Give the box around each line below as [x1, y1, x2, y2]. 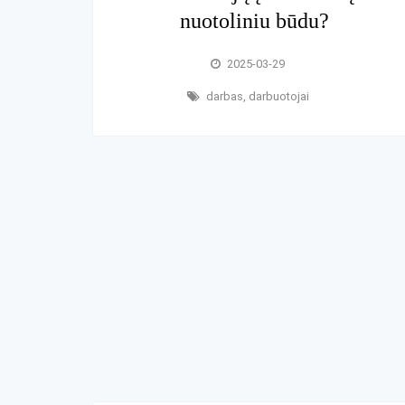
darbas [205, 89, 243, 103]
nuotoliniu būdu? [180, 8, 330, 33]
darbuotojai [248, 89, 309, 103]
